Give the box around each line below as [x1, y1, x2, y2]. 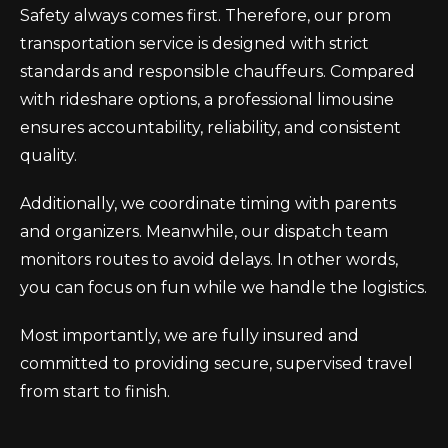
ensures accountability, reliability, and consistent [20, 118, 401, 137]
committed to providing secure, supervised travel [20, 354, 413, 373]
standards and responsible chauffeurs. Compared [20, 62, 415, 81]
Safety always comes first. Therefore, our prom [20, 6, 391, 25]
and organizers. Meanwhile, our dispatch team [20, 222, 388, 241]
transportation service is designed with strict [20, 34, 369, 53]
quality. [20, 146, 77, 165]
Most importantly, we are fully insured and [20, 326, 359, 345]
